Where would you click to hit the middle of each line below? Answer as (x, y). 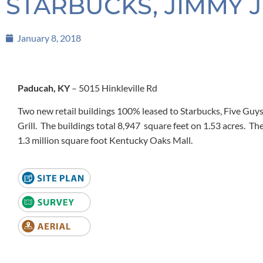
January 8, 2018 (49, 38)
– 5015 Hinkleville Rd (114, 88)
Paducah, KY (44, 88)
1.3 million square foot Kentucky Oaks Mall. (105, 140)
